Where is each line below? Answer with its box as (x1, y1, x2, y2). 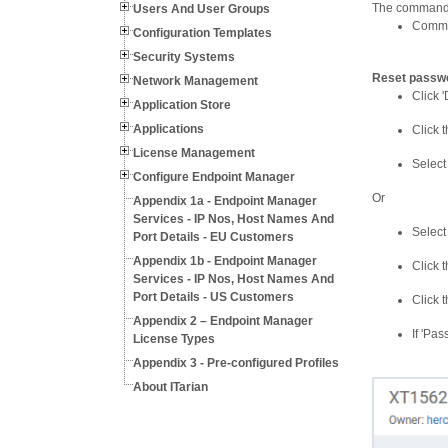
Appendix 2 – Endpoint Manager (133, 314, 313, 328)
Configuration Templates (133, 26, 272, 40)
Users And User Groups (133, 2, 270, 16)
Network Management (133, 74, 258, 88)
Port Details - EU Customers (133, 230, 294, 244)
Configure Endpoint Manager (133, 170, 295, 184)
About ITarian (133, 380, 208, 394)
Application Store (133, 98, 231, 112)
